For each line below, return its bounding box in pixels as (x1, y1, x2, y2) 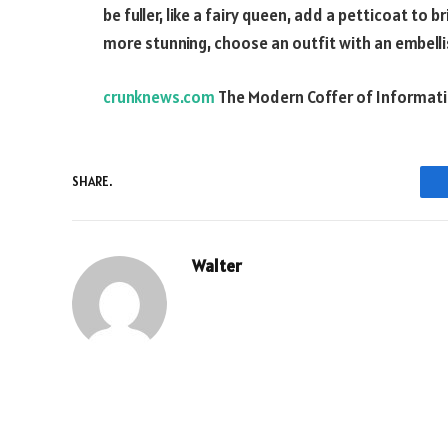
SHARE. (72, 173, 112, 191)
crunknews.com (103, 85, 215, 108)
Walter (192, 254, 242, 277)
